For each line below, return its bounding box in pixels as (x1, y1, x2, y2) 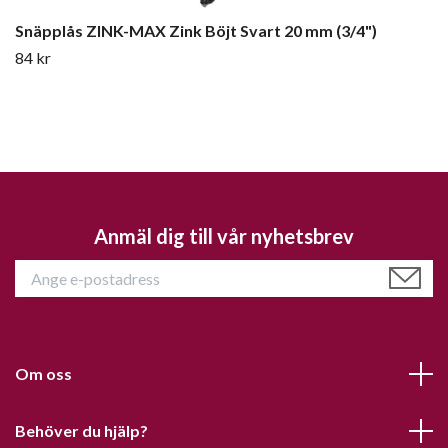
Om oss (15, 364, 72, 383)
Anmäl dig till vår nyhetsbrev (94, 224, 354, 248)
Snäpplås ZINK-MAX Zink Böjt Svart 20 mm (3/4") (15, 21, 377, 40)
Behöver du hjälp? (15, 421, 148, 440)
